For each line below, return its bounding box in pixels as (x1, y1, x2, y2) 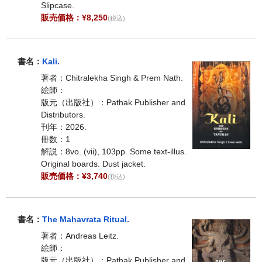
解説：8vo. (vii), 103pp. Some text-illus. (41, 146, 187, 156)
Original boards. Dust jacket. (41, 158, 146, 168)
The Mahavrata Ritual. (42, 215, 129, 225)
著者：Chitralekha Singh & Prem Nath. (41, 73, 183, 82)
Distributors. (41, 109, 85, 119)
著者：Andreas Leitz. (41, 231, 119, 241)
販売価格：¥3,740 (41, 171, 108, 181)
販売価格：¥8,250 (41, 13, 108, 23)
